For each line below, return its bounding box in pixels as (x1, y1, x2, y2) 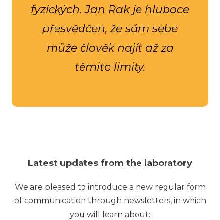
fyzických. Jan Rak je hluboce (31, 3, 189, 17)
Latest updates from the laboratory (28, 157, 192, 168)
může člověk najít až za (46, 41, 174, 55)
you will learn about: (70, 209, 150, 219)
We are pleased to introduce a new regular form (14, 182, 206, 192)
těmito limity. (74, 60, 146, 74)
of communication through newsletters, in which (14, 195, 206, 205)
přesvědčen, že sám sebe (42, 22, 178, 36)
